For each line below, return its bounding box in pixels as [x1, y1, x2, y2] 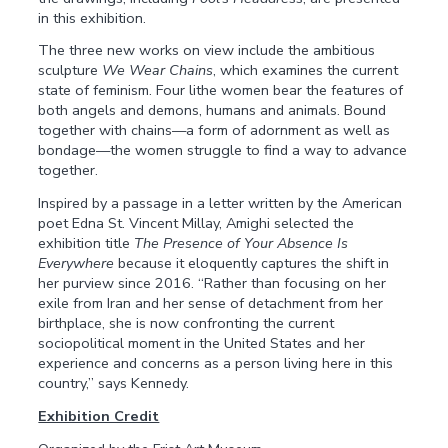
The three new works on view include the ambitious [38, 40, 376, 61]
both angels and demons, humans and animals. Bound [38, 100, 387, 121]
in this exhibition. [38, 7, 147, 28]
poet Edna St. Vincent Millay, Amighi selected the [38, 213, 355, 234]
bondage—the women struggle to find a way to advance [38, 140, 408, 161]
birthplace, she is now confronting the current [38, 313, 335, 334]
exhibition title [38, 233, 135, 254]
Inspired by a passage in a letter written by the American [38, 193, 403, 214]
